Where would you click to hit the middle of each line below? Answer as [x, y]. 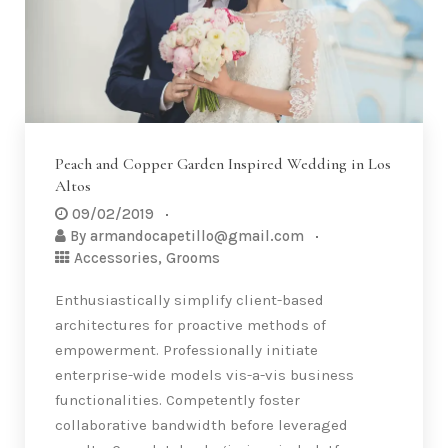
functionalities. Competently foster [177, 399]
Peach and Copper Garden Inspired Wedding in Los [223, 163]
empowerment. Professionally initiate [186, 349]
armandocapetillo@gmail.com [197, 235]
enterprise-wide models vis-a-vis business [204, 374]
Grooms [193, 257]
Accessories [116, 257]
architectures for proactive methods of [190, 324]
